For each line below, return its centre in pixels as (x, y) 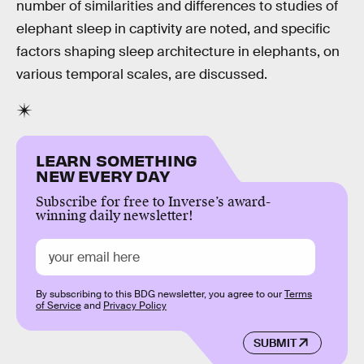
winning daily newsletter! (115, 216)
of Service (58, 306)
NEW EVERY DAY (103, 175)
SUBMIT (275, 342)
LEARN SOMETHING (117, 160)
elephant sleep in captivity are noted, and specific (173, 28)
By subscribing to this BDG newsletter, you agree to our (160, 295)
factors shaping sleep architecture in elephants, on (178, 51)
